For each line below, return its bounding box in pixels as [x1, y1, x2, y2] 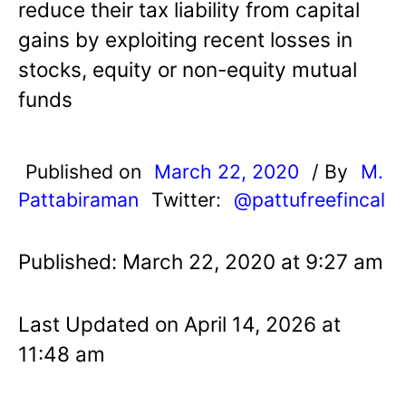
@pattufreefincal [234, 187, 385, 211]
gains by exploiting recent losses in [18, 26, 353, 52]
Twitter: [151, 187, 227, 211]
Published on [25, 159, 147, 183]
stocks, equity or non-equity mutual [18, 56, 357, 82]
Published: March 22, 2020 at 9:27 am [18, 248, 383, 274]
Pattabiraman [18, 187, 139, 211]
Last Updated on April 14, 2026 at [18, 311, 341, 336]
